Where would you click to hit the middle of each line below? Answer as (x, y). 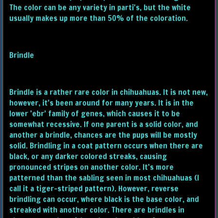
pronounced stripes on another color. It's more (92, 167)
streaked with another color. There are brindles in (97, 210)
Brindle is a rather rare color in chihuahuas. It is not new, (109, 92)
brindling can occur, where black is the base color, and (104, 199)
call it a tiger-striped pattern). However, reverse (94, 189)
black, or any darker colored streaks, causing (88, 156)
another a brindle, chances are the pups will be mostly (103, 135)
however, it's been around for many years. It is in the (102, 103)
